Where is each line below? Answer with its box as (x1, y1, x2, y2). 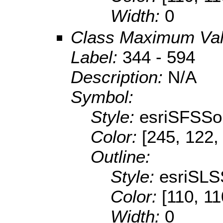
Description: (71, 67, 168, 87)
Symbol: (71, 87, 133, 107)
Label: (71, 47, 122, 67)
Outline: (91, 147, 150, 167)
